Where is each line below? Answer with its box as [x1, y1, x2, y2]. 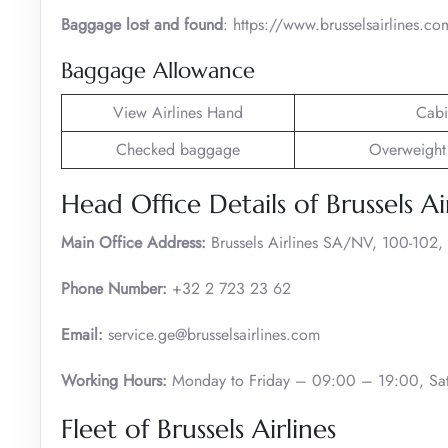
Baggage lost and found [61, 12, 223, 36]
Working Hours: [61, 368, 167, 392]
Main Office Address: [61, 230, 206, 254]
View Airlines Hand [113, 100, 243, 124]
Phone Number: [61, 276, 172, 300]
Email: [61, 322, 108, 346]
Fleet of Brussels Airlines [61, 412, 336, 445]
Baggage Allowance [61, 56, 255, 84]
